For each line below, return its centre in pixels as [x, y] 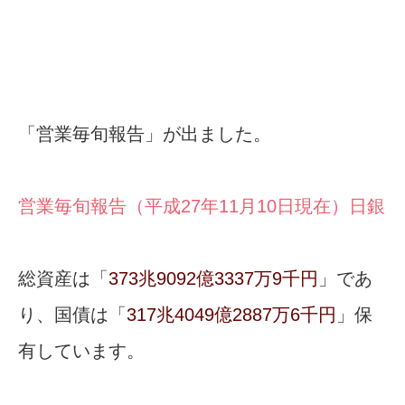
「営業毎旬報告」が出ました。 [145, 134]
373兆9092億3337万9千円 [213, 279]
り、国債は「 [72, 315]
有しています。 [81, 351]
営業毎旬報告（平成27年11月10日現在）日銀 [202, 207]
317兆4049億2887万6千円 [231, 315]
